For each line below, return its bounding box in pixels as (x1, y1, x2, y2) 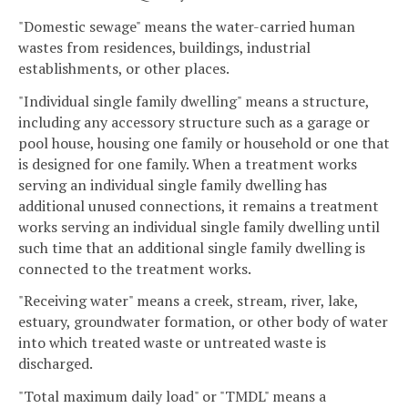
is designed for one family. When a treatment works (18, 153, 357, 174)
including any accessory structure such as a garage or (18, 111, 370, 132)
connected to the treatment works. (18, 258, 251, 279)
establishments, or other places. (18, 57, 229, 78)
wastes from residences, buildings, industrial (18, 36, 311, 57)
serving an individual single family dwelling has (18, 174, 327, 195)
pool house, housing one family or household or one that (18, 132, 390, 153)
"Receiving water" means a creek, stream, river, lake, (18, 291, 358, 311)
